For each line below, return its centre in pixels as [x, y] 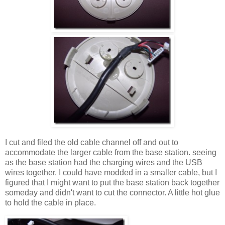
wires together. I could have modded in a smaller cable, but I [111, 173]
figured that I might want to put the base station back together [112, 183]
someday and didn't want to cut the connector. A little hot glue [113, 193]
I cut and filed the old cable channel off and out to [92, 143]
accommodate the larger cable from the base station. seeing [111, 153]
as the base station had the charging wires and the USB [104, 163]
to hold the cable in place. [50, 203]
